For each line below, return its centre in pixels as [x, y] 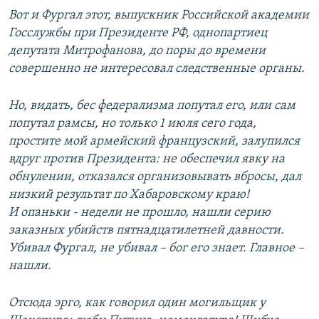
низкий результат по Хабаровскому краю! [129, 195]
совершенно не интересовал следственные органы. [157, 69]
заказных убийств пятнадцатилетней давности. [146, 231]
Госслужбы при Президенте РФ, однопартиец [138, 33]
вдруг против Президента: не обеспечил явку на [147, 159]
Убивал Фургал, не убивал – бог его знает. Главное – [156, 249]
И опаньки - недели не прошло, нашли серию [140, 213]
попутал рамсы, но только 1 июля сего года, [132, 124]
